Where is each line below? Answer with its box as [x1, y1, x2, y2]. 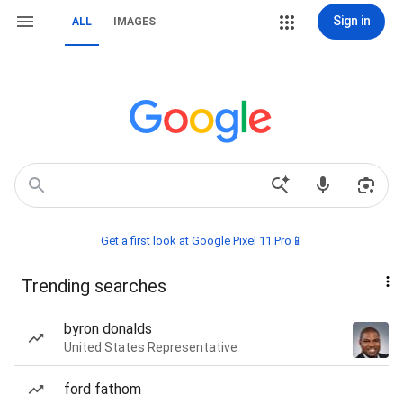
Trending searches [22, 275, 166, 297]
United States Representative [64, 340, 237, 354]
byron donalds [64, 320, 152, 337]
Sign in [332, 13, 371, 28]
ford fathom [64, 381, 141, 398]
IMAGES [113, 15, 156, 28]
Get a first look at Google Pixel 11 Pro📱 [100, 234, 303, 247]
